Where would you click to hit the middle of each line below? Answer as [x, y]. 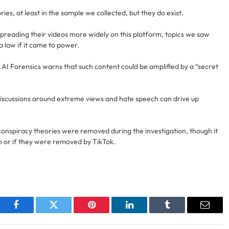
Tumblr [180, 212]
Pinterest [107, 212]
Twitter [66, 212]
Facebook [33, 212]
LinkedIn [145, 212]
